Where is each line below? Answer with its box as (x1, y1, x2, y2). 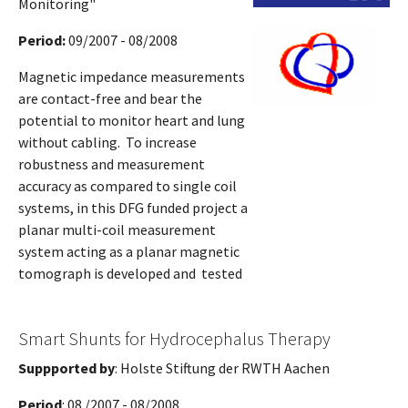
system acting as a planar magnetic (18, 241, 240, 260)
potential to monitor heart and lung (18, 110, 245, 129)
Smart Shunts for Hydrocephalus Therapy (18, 326, 331, 350)
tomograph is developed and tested (18, 263, 242, 282)
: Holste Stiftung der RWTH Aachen (115, 358, 330, 377)
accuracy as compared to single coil (18, 176, 237, 195)
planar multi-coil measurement (18, 219, 216, 239)
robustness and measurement (18, 154, 205, 173)
